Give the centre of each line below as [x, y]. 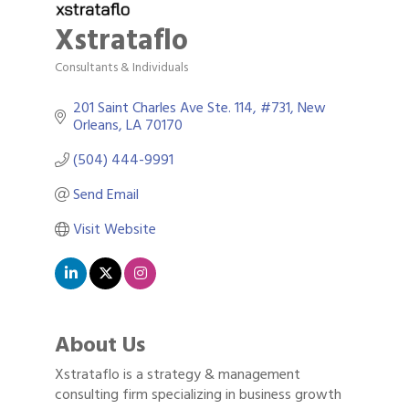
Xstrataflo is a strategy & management [178, 374]
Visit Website [115, 229]
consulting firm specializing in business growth [198, 394]
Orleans [96, 125]
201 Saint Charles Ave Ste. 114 [163, 107]
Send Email [106, 194]
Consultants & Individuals [121, 67]
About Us [100, 344]
